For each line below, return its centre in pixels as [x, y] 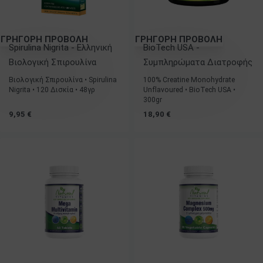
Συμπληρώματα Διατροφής [198, 62]
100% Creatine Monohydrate [189, 80]
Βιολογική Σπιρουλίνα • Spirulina [63, 80]
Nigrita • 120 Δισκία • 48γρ [52, 90]
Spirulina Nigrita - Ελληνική [60, 48]
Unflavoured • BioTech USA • [189, 90]
